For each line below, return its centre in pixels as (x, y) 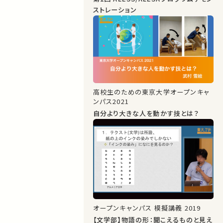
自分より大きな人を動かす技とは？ (146, 113)
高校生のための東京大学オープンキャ (151, 92)
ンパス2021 (111, 101)
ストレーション (115, 9)
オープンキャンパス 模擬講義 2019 (147, 208)
